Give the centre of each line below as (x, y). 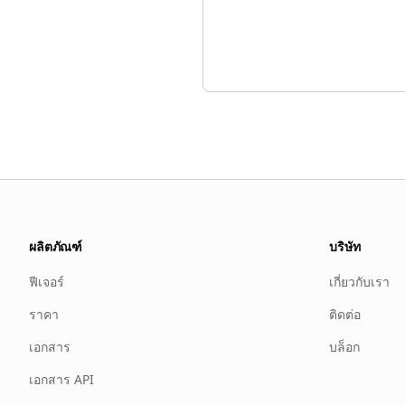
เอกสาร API (61, 379)
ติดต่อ (345, 314)
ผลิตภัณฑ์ (56, 246)
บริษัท (345, 246)
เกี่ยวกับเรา (359, 282)
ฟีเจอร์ (47, 282)
